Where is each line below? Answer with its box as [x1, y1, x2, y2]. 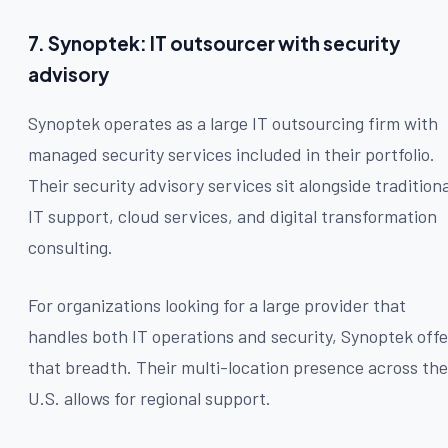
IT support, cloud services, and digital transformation [28, 204, 437, 227]
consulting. [28, 235, 113, 258]
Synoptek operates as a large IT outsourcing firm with [28, 111, 438, 134]
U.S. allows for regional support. [28, 386, 271, 409]
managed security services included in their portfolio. [28, 142, 435, 165]
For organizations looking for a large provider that [28, 293, 406, 316]
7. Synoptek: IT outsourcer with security [28, 30, 400, 55]
